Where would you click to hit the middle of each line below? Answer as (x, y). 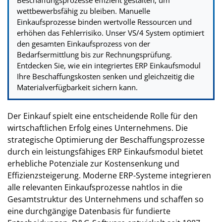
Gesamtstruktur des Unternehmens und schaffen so (106, 199)
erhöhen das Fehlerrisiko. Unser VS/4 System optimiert (111, 32)
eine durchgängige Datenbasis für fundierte (89, 211)
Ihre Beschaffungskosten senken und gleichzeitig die (106, 76)
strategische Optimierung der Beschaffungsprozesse (106, 139)
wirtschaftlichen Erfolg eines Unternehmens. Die (98, 128)
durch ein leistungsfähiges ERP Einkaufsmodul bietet (105, 151)
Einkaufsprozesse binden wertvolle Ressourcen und (104, 22)
